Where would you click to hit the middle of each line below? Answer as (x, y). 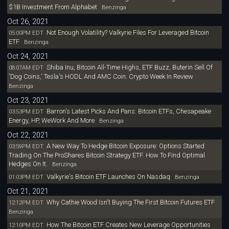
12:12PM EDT (26, 203)
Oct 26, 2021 (28, 21)
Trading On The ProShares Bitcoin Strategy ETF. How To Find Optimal (107, 155)
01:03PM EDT (26, 177)
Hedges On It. (28, 164)
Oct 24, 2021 (28, 56)
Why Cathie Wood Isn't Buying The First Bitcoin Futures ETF (130, 202)
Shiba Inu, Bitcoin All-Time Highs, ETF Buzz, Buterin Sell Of (129, 67)
